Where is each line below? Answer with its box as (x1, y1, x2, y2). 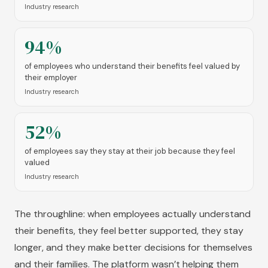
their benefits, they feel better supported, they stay (14, 224, 243, 237)
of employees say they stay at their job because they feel (25, 146, 235, 156)
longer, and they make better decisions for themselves (14, 241, 252, 254)
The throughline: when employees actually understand (14, 208, 251, 220)
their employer (25, 72, 77, 83)
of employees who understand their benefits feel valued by (25, 61, 240, 71)
